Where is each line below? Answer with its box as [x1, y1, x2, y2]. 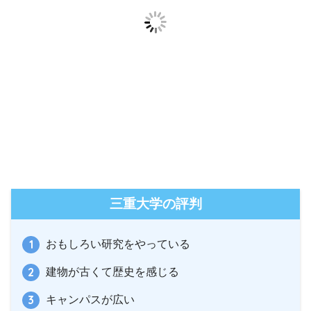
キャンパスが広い [46, 294, 135, 306]
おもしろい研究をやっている [46, 238, 190, 251]
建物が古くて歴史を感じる [46, 266, 179, 278]
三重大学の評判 [109, 196, 202, 212]
